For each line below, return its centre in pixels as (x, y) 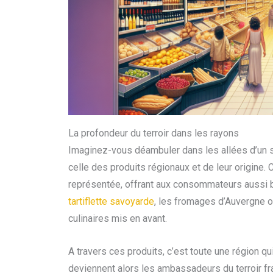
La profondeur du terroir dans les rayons (154, 133)
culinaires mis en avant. (118, 219)
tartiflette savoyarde (111, 202)
